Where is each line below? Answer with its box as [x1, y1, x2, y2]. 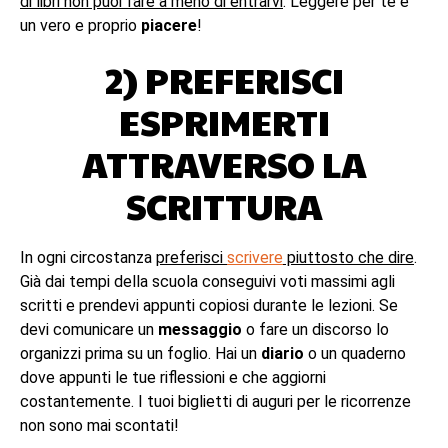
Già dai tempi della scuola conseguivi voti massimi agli [20, 272, 395, 291]
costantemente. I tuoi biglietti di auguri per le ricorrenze [20, 392, 411, 411]
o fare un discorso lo [242, 320, 389, 339]
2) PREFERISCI [104, 54, 344, 104]
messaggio [158, 320, 242, 339]
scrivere [227, 248, 283, 267]
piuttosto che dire [283, 248, 414, 267]
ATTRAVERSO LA [81, 138, 367, 188]
